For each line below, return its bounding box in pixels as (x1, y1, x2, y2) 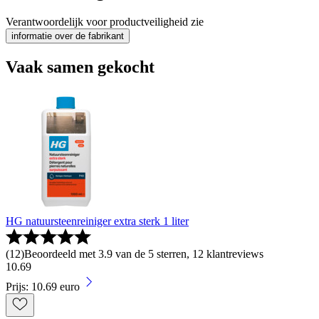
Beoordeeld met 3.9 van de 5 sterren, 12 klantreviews (24, 247, 263, 260)
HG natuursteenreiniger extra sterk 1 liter (6, 214, 189, 227)
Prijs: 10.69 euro (6, 280, 80, 293)
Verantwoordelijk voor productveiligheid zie (6, 16, 204, 28)
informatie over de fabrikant (11, 31, 124, 42)
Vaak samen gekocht (6, 58, 155, 77)
